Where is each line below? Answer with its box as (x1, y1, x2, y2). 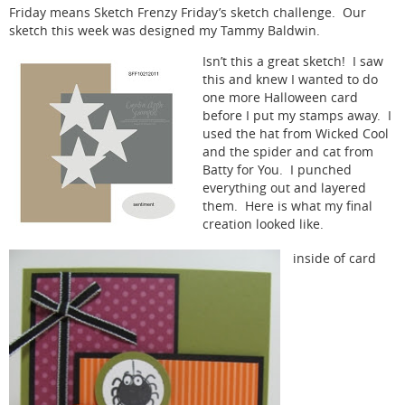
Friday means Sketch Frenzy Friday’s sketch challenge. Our (9, 5, 366, 22)
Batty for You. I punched (202, 161, 352, 178)
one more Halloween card (202, 89, 358, 106)
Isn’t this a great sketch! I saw (202, 52, 383, 70)
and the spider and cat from (202, 143, 373, 160)
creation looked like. (202, 215, 324, 232)
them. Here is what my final (202, 197, 372, 214)
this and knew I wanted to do (202, 71, 378, 88)
